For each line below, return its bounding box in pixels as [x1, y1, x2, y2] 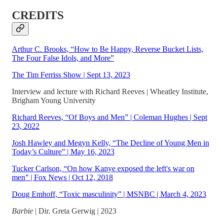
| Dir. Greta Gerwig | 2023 [33, 207, 116, 216]
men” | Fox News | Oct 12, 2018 [12, 173, 113, 182]
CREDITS [12, 8, 64, 22]
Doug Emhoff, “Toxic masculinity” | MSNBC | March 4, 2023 [12, 190, 206, 199]
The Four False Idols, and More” [12, 54, 114, 63]
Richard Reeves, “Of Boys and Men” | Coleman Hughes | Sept [12, 113, 207, 122]
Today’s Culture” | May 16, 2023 [12, 147, 114, 156]
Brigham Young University [12, 96, 96, 105]
